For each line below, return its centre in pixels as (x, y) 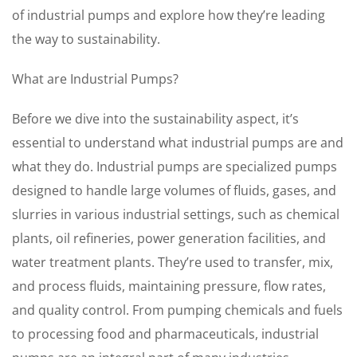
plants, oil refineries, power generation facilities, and (169, 238)
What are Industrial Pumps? (95, 79)
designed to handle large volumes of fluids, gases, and (174, 190)
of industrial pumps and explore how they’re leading (169, 15)
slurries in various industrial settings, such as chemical (176, 214)
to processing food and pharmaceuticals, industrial (165, 334)
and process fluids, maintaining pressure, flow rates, (169, 286)
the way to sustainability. (86, 39)
